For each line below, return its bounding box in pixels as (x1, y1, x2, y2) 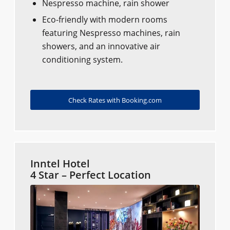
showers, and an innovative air (42, 41, 160, 52)
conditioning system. (42, 54, 123, 66)
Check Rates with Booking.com (68, 95, 162, 105)
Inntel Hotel (30, 157, 90, 171)
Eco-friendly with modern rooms (42, 14, 167, 26)
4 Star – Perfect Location (30, 168, 151, 182)
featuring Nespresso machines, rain (42, 27, 180, 39)
